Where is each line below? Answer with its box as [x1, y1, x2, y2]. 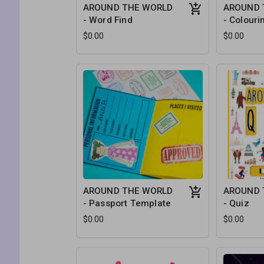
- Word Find [82, 14, 133, 25]
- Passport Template [82, 198, 171, 209]
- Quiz [223, 198, 249, 209]
